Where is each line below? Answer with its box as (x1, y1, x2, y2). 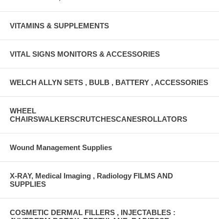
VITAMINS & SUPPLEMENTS (10, 21, 109, 30)
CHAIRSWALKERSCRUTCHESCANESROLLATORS (10, 114, 187, 123)
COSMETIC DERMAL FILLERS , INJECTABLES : (10, 208, 175, 217)
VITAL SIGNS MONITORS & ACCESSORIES (10, 49, 160, 58)
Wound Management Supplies (10, 143, 112, 152)
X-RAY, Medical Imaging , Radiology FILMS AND (10, 171, 173, 180)
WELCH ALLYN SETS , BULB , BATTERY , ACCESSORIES (10, 78, 208, 87)
